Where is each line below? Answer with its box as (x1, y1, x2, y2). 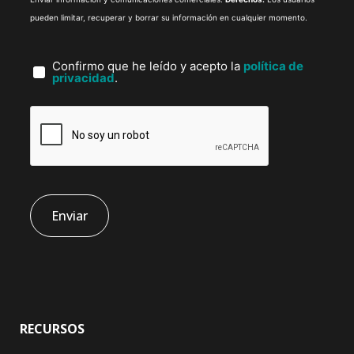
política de (243, 58, 303, 74)
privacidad (52, 70, 115, 86)
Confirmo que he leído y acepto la (52, 58, 243, 74)
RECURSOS (20, 320, 85, 338)
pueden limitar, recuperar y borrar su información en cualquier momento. (30, 12, 307, 22)
